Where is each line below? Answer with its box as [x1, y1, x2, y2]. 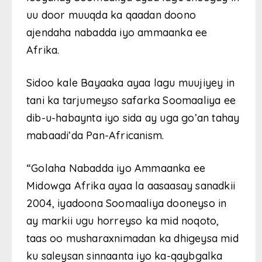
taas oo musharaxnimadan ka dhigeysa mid [26, 231, 239, 245]
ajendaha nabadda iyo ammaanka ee [26, 25, 208, 39]
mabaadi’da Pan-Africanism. [26, 128, 164, 142]
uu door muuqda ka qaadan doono [26, 8, 196, 22]
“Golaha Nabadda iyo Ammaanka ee [26, 161, 206, 175]
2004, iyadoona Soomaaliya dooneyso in [26, 196, 227, 210]
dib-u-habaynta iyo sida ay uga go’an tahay [26, 111, 240, 125]
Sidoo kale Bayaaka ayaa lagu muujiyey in [26, 75, 235, 89]
